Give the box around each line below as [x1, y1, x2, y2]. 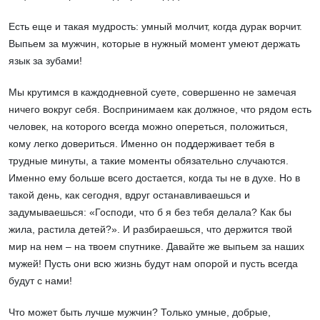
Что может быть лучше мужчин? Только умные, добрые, [9, 306, 271, 319]
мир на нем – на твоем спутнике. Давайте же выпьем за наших [9, 241, 304, 253]
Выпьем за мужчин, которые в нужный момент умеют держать [9, 38, 300, 50]
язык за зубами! [9, 55, 82, 67]
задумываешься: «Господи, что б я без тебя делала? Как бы [9, 206, 291, 219]
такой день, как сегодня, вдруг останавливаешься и [9, 189, 250, 201]
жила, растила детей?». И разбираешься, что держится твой [9, 224, 292, 236]
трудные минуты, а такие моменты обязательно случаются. [9, 155, 289, 167]
